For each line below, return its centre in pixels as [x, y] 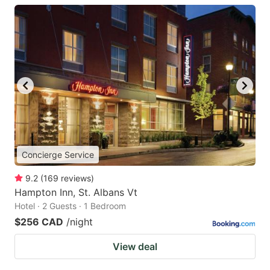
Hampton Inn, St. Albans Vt [76, 193]
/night [80, 222]
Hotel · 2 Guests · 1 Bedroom [70, 206]
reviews [76, 178]
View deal [135, 247]
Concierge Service [58, 155]
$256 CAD [39, 222]
